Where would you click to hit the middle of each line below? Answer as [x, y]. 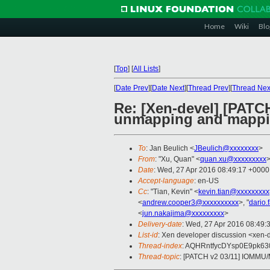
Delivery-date [160, 224]
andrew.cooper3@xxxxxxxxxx [190, 203]
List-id [148, 235]
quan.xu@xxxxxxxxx [233, 159]
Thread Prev [208, 88]
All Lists [146, 69]
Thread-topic [159, 257]
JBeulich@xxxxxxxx [226, 149]
